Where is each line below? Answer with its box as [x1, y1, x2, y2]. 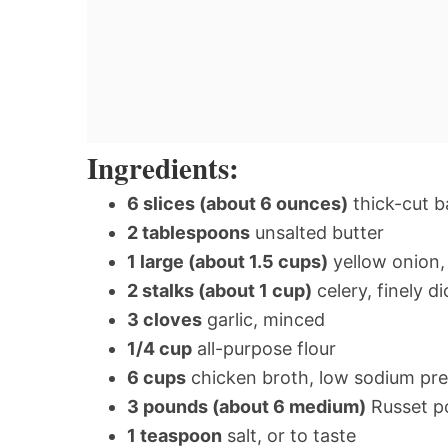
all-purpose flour [192, 337, 336, 359]
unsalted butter [250, 221, 384, 243]
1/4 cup [127, 337, 192, 359]
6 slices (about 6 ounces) [127, 192, 348, 214]
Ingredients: [87, 146, 239, 189]
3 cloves [127, 308, 202, 330]
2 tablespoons [127, 221, 250, 243]
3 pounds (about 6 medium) [127, 395, 366, 417]
